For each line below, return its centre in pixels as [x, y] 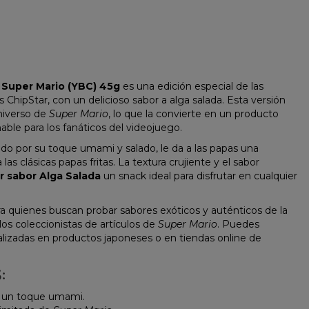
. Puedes [238, 224]
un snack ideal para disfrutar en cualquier [199, 176]
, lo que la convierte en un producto [193, 114]
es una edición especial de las [192, 86]
